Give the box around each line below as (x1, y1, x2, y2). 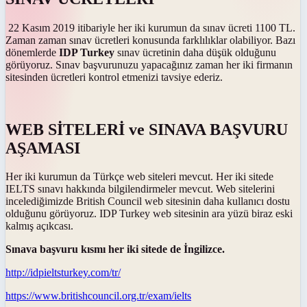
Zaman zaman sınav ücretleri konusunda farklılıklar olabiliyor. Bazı (5, 34, 295, 46)
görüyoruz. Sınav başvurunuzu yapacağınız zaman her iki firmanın (5, 58, 293, 71)
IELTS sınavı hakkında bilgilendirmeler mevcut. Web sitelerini (5, 183, 275, 195)
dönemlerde (5, 46, 59, 58)
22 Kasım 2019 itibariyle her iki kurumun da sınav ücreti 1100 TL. (5, 21, 295, 34)
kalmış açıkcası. (5, 220, 73, 232)
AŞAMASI (5, 138, 80, 157)
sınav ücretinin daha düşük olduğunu (114, 46, 276, 58)
